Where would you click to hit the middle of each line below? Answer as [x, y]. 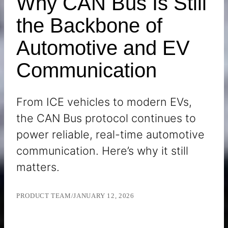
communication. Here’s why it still [102, 151]
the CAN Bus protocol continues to [106, 118]
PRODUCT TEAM [44, 196]
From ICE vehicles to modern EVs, [104, 102]
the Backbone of [89, 26]
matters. [38, 167]
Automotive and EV [103, 48]
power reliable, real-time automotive [110, 135]
